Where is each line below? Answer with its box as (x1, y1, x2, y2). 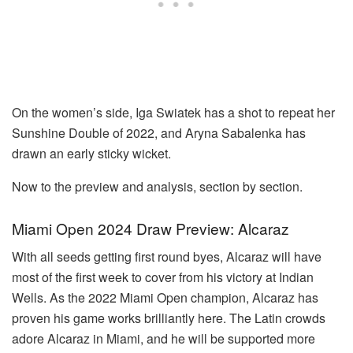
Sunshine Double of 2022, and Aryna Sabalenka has (12, 124, 306, 143)
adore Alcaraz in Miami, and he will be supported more (12, 329, 315, 348)
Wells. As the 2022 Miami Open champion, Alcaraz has (12, 288, 318, 307)
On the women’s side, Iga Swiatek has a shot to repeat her (12, 103, 335, 122)
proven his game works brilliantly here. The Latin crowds (12, 309, 325, 328)
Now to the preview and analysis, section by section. (12, 177, 303, 196)
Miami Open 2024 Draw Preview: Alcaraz (12, 217, 289, 239)
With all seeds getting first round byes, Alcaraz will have (12, 247, 321, 266)
